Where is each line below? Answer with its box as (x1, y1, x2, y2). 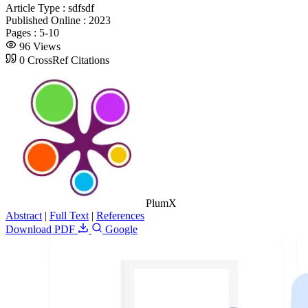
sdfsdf (68, 1, 94, 14)
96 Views (19, 40, 60, 52)
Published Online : (5, 14, 89, 26)
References (96, 209, 144, 221)
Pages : (5, 26, 39, 38)
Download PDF (5, 223, 78, 235)
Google (102, 223, 137, 235)
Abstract (5, 209, 42, 221)
